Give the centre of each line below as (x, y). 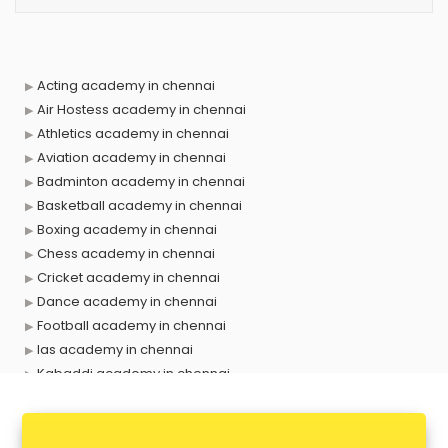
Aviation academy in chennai (131, 157)
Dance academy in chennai (127, 301)
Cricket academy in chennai (128, 277)
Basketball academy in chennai (139, 205)
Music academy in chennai (124, 421)
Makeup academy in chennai (132, 397)
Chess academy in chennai (126, 253)
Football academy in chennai (131, 325)
